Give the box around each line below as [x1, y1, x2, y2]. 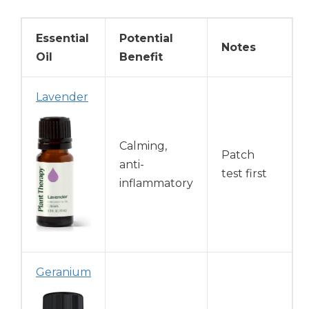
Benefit [119, 50, 163, 64]
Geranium [36, 266, 91, 279]
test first [221, 167, 267, 181]
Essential [36, 32, 89, 46]
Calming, [119, 139, 167, 153]
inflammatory [119, 177, 193, 190]
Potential [119, 32, 173, 46]
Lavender [36, 90, 88, 104]
